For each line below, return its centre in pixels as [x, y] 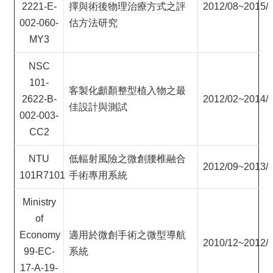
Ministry [39, 202]
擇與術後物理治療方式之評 [127, 6]
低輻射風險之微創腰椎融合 [127, 159]
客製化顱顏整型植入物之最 [127, 90]
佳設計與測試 [98, 107]
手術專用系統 [98, 175]
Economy [40, 235]
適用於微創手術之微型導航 [127, 235]
